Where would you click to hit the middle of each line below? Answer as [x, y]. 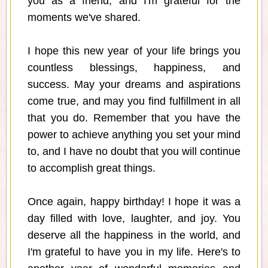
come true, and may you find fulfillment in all [134, 101]
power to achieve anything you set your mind [134, 135]
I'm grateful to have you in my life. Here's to [134, 252]
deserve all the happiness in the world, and [134, 235]
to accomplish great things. [92, 168]
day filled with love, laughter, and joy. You [134, 219]
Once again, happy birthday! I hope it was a [134, 202]
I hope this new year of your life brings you [134, 51]
